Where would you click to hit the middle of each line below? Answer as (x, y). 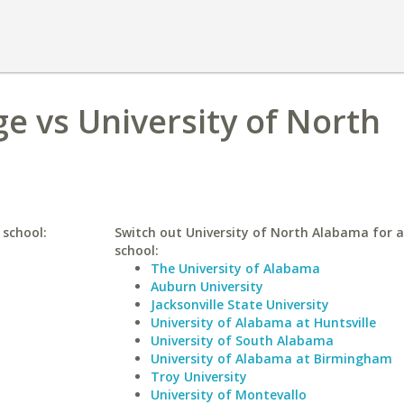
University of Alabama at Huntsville (263, 322)
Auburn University (207, 286)
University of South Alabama (242, 340)
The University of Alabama (235, 268)
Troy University (198, 376)
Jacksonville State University (239, 304)
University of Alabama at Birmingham (271, 358)
